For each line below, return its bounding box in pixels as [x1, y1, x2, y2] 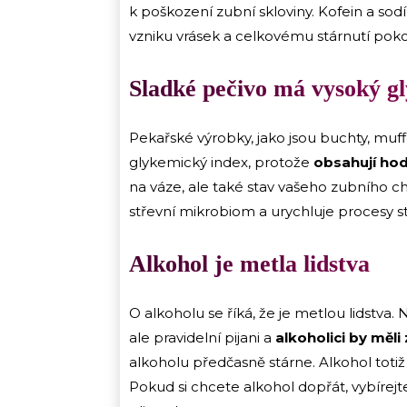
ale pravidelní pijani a [129, 329, 275, 347]
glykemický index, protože [129, 154, 313, 172]
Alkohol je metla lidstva [129, 251, 370, 278]
